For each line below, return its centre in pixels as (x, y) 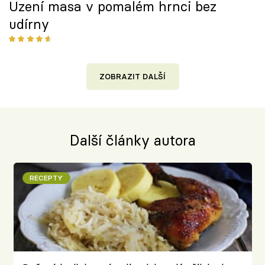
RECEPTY (46, 177)
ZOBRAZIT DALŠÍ (132, 77)
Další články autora (132, 140)
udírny (29, 25)
